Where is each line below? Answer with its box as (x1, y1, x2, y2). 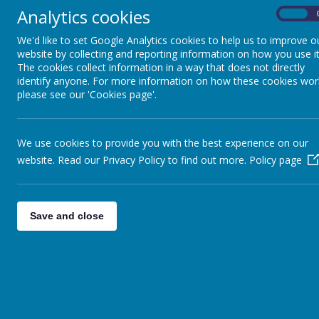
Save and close (30, 210, 104, 221)
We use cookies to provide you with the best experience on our (17, 136, 308, 150)
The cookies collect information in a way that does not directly (17, 61, 305, 74)
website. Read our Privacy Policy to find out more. (17, 153, 249, 167)
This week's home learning (113, 48, 267, 64)
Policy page (249, 153, 302, 167)
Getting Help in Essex (113, 3, 235, 19)
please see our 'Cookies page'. (17, 88, 157, 101)
